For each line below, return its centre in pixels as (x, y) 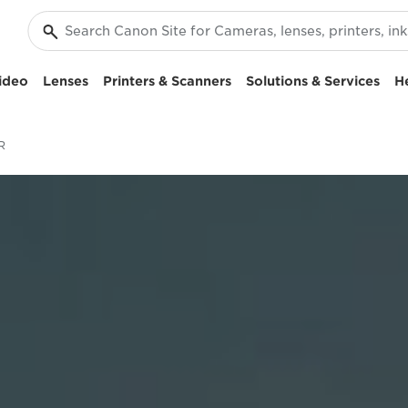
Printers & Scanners (167, 81)
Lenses (65, 81)
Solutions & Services (312, 81)
